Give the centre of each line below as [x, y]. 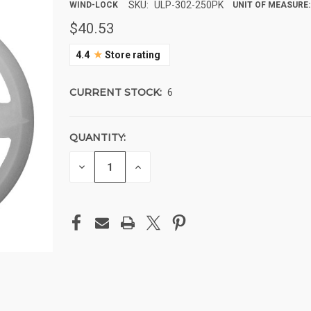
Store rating [132, 55]
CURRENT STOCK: [116, 93]
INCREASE [160, 165]
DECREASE [106, 165]
